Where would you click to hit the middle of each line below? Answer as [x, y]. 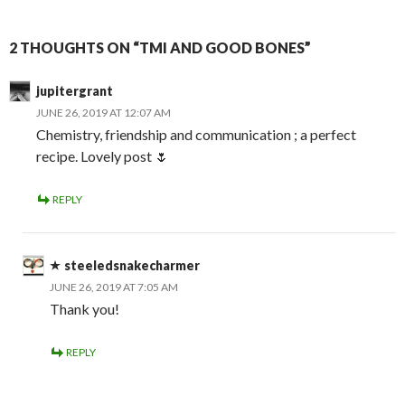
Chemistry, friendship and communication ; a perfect [196, 134]
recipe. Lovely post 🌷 [103, 156]
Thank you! [85, 309]
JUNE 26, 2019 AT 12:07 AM [104, 113]
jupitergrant [75, 91]
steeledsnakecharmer [132, 265]
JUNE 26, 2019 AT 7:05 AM [114, 287]
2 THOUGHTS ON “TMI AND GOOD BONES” [160, 47]
